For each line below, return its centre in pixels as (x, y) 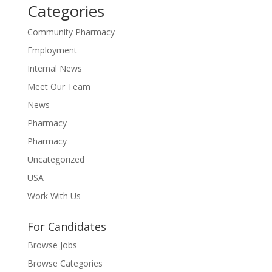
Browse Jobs (52, 245)
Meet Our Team (59, 87)
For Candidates (66, 226)
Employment (52, 50)
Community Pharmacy (71, 32)
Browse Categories (65, 263)
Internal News (54, 68)
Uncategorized (56, 159)
